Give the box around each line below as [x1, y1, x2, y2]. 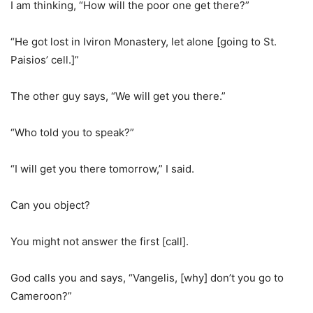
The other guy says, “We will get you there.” [10, 89, 226, 103]
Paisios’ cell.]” [10, 53, 79, 66]
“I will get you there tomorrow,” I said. [10, 162, 194, 175]
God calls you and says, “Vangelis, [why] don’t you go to [10, 271, 284, 284]
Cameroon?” [10, 289, 72, 303]
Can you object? [10, 198, 90, 212]
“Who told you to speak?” [10, 126, 134, 139]
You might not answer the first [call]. [10, 235, 189, 248]
